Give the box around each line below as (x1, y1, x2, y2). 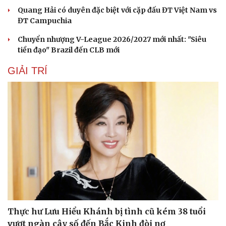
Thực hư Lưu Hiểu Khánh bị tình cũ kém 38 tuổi (8, 206, 206, 216)
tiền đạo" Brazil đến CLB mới (18, 45, 120, 54)
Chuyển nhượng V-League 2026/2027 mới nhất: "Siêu (18, 34, 206, 44)
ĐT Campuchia (18, 16, 72, 25)
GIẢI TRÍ (8, 65, 47, 76)
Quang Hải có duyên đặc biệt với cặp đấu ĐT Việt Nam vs (18, 5, 217, 15)
